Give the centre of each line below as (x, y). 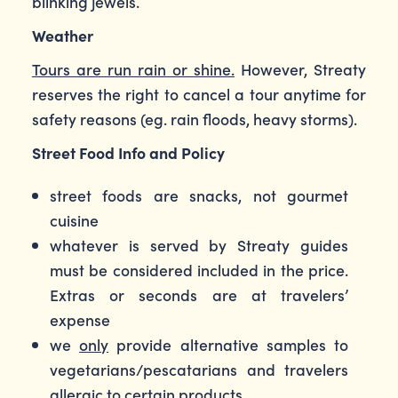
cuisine (74, 220)
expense (80, 319)
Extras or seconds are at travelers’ (199, 295)
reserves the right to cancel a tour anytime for (199, 94)
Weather (62, 35)
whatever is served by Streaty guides (199, 245)
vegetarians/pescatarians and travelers (199, 369)
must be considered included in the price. (199, 270)
